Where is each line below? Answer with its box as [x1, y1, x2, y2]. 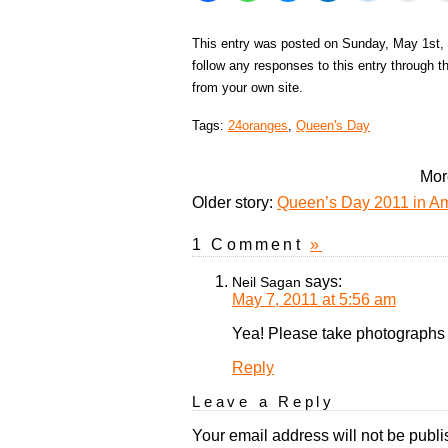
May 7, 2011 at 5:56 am [232, 291, 396, 309]
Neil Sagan [232, 274, 301, 291]
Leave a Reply [192, 393, 335, 411]
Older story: [192, 194, 277, 212]
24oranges [228, 118, 288, 134]
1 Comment [192, 236, 310, 254]
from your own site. [192, 80, 303, 96]
